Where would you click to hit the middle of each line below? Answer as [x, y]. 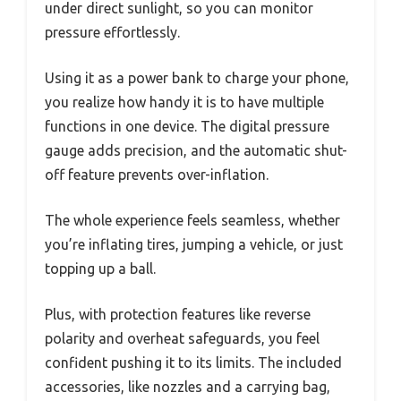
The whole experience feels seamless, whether [192, 221]
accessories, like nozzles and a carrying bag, [188, 387]
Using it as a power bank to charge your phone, [197, 78]
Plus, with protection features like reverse [178, 315]
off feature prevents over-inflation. [157, 175]
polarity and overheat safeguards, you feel [182, 339]
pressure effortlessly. [112, 33]
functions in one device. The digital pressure [187, 127]
